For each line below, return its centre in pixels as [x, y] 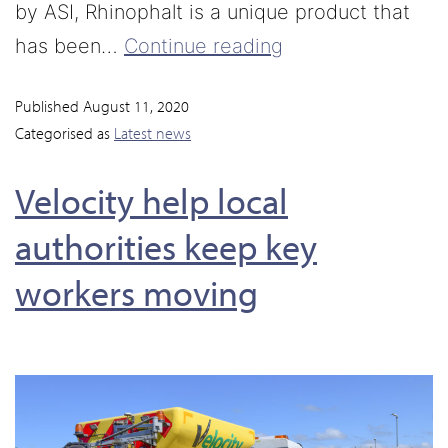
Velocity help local [151, 200]
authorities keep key [166, 246]
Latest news [152, 133]
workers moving [136, 292]
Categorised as [64, 133]
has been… [69, 46]
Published [49, 106]
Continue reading [203, 46]
